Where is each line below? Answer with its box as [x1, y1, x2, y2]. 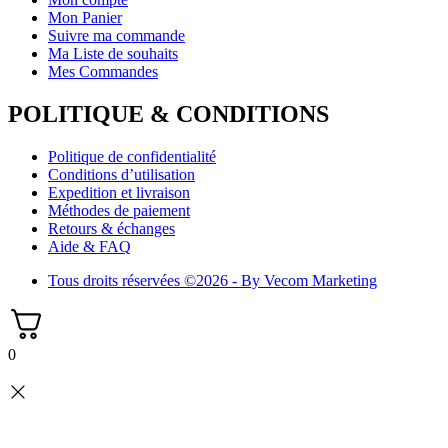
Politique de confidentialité [48, 148, 216, 165]
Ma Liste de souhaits [48, 45, 178, 63]
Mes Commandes [48, 63, 158, 81]
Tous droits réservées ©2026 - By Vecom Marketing [48, 272, 377, 289]
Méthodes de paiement [48, 202, 190, 219]
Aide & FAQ [48, 238, 131, 255]
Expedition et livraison [48, 184, 190, 201]
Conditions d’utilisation [48, 166, 195, 183]
